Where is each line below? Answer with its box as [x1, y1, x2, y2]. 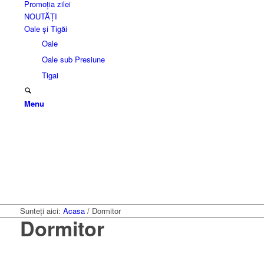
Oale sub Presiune [41, 54, 105, 65]
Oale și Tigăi [24, 23, 67, 34]
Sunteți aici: [19, 205, 61, 216]
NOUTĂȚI [24, 11, 57, 22]
